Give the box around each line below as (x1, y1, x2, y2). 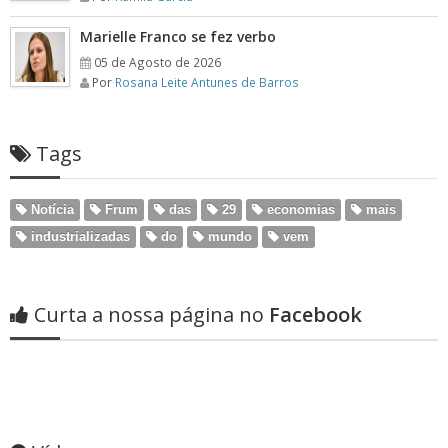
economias (263, 202, 335, 217)
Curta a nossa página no (34, 301, 264, 328)
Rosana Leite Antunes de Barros (115, 74, 299, 90)
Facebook (264, 301, 362, 328)
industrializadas (27, 229, 130, 244)
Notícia (27, 202, 74, 217)
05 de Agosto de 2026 (94, 54, 221, 70)
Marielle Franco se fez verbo (80, 27, 276, 46)
